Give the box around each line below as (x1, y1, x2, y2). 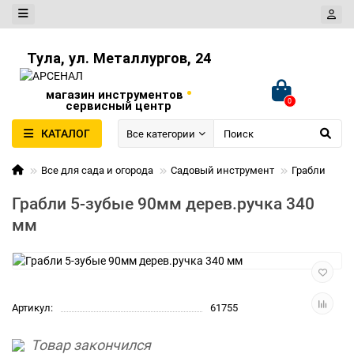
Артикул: (12, 302, 53, 314)
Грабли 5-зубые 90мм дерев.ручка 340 (12, 194, 314, 213)
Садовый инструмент (171, 164, 274, 176)
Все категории (126, 127, 195, 140)
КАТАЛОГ (41, 127, 90, 140)
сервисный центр (66, 99, 171, 113)
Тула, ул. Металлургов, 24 (26, 50, 211, 66)
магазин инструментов (45, 88, 186, 102)
